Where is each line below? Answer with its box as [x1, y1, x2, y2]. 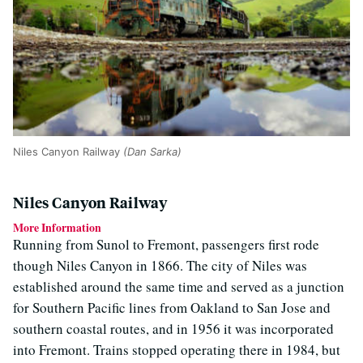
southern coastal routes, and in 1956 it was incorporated [13, 319, 334, 339]
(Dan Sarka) [123, 145, 181, 159]
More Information [13, 219, 101, 237]
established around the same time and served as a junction [13, 277, 344, 297]
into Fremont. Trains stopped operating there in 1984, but [13, 340, 340, 360]
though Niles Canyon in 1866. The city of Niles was [13, 256, 307, 275]
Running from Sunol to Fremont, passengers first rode [13, 235, 319, 254]
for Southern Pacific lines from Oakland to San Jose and [13, 298, 331, 318]
